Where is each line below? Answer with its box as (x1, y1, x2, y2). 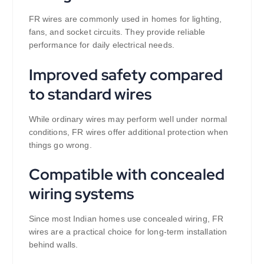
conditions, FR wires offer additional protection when (28, 127, 228, 137)
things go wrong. (28, 140, 92, 150)
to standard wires (28, 83, 151, 104)
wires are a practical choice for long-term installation (28, 227, 227, 237)
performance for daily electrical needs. (28, 39, 174, 49)
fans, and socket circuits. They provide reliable (28, 27, 206, 37)
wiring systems (28, 183, 134, 204)
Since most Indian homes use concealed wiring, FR (28, 214, 224, 224)
